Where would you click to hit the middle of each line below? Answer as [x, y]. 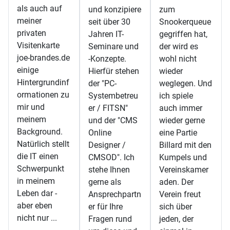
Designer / [107, 145]
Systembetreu [113, 96]
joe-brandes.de [43, 58]
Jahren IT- [106, 34]
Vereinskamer [184, 170]
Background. [40, 132]
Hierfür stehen [113, 71]
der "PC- [102, 84]
